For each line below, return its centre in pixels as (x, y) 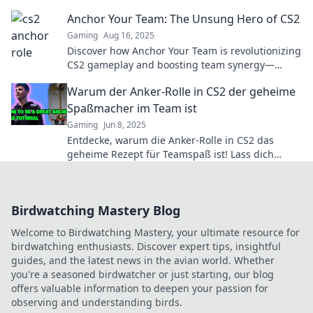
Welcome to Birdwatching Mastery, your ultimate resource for (155, 232)
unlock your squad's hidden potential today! (170, 79)
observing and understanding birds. (97, 302)
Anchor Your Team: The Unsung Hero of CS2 (183, 19)
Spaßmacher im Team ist (132, 108)
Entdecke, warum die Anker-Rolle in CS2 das (170, 140)
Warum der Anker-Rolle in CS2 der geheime (181, 92)
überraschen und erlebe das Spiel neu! (159, 168)
